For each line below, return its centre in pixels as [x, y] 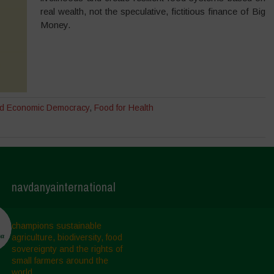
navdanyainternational [63, 187]
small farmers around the [60, 260]
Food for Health [124, 107]
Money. [56, 24]
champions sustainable [56, 225]
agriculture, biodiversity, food [67, 237]
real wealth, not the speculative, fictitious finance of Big [153, 11]
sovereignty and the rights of [67, 249]
